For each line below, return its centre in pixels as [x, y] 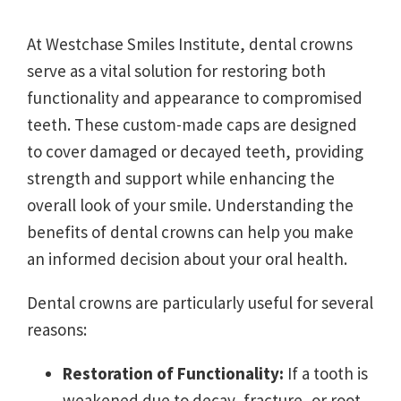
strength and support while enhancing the [181, 178]
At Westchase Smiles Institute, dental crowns [190, 43]
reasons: [57, 329]
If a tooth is [326, 373]
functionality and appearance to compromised [195, 97]
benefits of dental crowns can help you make [190, 231]
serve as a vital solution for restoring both [176, 70]
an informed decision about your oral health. [187, 258]
